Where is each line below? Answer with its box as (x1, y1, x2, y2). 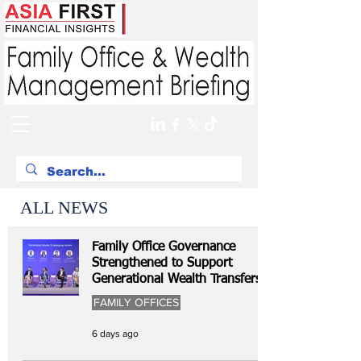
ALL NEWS (20, 197, 108, 218)
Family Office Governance (92, 241, 235, 254)
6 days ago (92, 328, 139, 339)
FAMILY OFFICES (93, 296, 179, 309)
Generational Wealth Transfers (92, 273, 261, 286)
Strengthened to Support (92, 257, 232, 270)
